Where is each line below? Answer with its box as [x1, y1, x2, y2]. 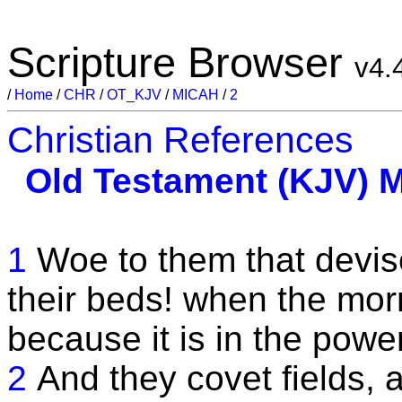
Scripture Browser [7, 39, 354, 86]
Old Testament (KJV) [25, 162, 369, 200]
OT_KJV [107, 87, 162, 102]
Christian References [7, 119, 354, 161]
